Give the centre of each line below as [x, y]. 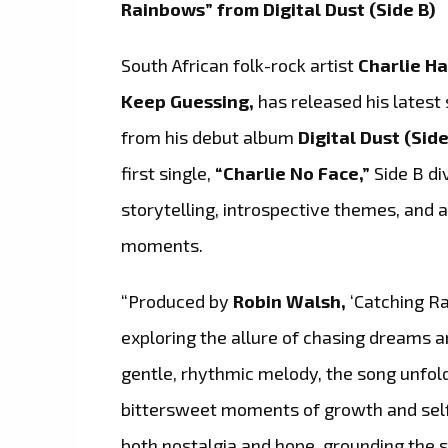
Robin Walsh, [292, 300]
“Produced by [177, 300]
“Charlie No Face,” [293, 172]
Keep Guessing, [190, 100]
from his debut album [208, 136]
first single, [168, 172]
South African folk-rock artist [240, 64]
